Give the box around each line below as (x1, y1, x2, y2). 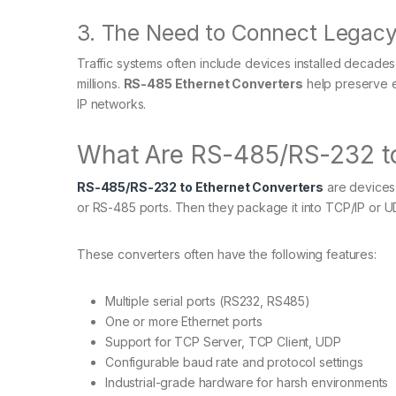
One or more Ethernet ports (105, 314, 263, 330)
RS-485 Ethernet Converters (123, 76, 303, 92)
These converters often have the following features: (77, 247, 377, 263)
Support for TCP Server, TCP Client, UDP (105, 334, 341, 350)
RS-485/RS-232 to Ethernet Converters (77, 179, 324, 195)
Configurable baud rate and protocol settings (105, 354, 363, 370)
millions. (77, 76, 124, 92)
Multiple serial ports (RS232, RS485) (105, 293, 310, 309)
